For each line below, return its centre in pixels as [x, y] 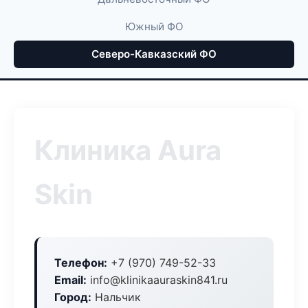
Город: [73, 297]
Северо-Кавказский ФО [154, 54]
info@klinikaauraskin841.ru [157, 280]
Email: [70, 280]
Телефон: [81, 263]
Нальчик [116, 297]
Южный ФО [154, 26]
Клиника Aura [128, 150]
